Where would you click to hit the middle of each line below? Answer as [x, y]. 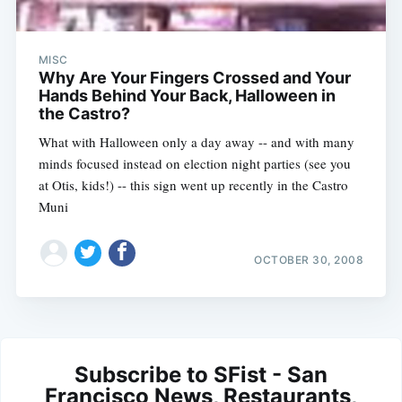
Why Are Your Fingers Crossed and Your [194, 78]
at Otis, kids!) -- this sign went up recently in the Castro [193, 185]
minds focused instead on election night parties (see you [194, 164]
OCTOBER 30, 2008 [309, 259]
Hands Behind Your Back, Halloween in [187, 96]
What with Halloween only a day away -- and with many [196, 142]
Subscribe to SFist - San [201, 374]
